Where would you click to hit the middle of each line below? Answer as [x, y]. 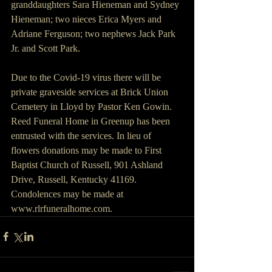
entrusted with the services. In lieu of [82, 135]
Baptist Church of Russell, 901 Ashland [88, 165]
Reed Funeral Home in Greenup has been [92, 121]
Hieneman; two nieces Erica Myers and [87, 19]
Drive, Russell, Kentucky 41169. [75, 179]
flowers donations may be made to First [87, 150]
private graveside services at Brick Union [91, 92]
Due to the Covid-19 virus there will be [87, 77]
